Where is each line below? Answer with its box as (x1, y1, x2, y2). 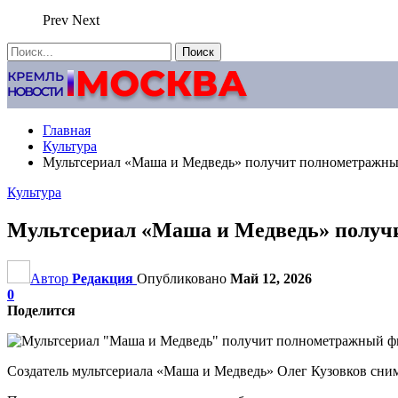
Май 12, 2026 (230, 270, 312, 286)
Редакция (72, 270, 133, 286)
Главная (43, 123, 91, 138)
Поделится (7, 302, 76, 318)
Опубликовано (137, 270, 230, 286)
